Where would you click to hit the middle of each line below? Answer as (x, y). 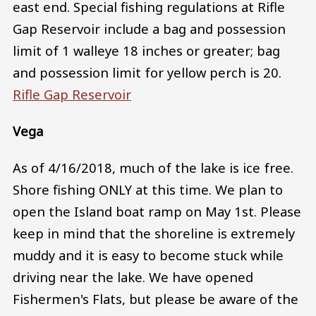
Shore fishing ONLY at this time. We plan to (148, 189)
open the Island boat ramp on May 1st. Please (157, 211)
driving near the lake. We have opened (133, 276)
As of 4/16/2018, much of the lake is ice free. (153, 167)
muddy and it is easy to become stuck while (148, 255)
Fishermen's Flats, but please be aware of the (156, 298)
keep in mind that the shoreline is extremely (154, 233)
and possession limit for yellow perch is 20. (147, 73)
